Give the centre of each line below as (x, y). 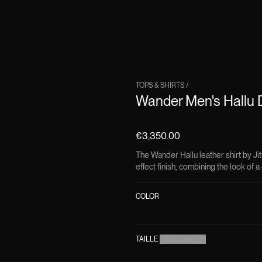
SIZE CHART (183, 239)
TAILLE (147, 239)
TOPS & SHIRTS (160, 85)
